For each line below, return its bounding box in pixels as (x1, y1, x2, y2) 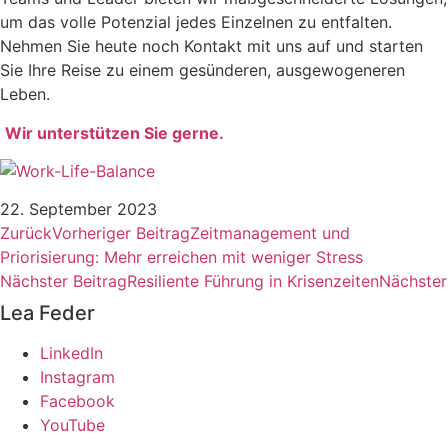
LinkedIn (40, 343, 103, 364)
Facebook (40, 391, 115, 412)
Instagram (40, 367, 115, 388)
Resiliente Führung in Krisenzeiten (127, 271, 379, 292)
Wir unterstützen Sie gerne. (5, 122, 224, 143)
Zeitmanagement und (190, 223, 350, 244)
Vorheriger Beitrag (52, 223, 190, 244)
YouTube (40, 415, 105, 436)
